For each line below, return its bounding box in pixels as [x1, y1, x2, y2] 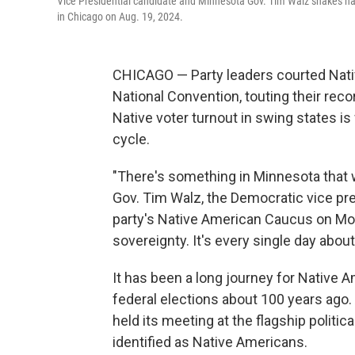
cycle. [113, 131, 150, 148]
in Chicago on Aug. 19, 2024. [57, 10, 183, 24]
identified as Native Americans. [113, 334, 307, 351]
